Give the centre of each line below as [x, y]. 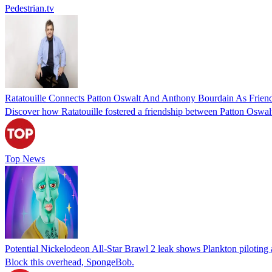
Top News [25, 158]
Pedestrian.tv [29, 8]
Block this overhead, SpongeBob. [70, 262]
